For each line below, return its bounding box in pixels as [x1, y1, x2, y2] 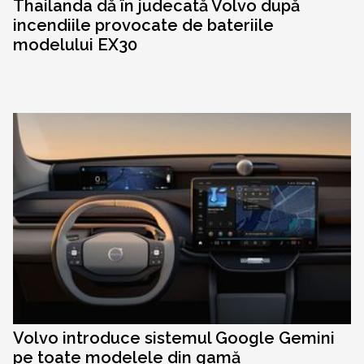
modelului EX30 [13, 35, 137, 55]
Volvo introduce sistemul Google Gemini [13, 328, 335, 349]
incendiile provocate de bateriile [13, 15, 274, 36]
